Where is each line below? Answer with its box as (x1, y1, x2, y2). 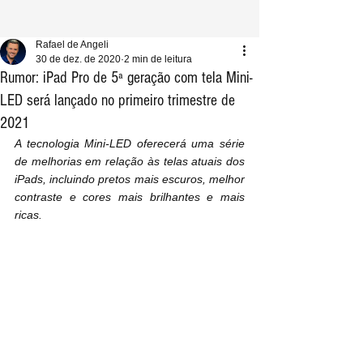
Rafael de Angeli (36, 39, 109, 50)
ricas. (15, 208, 42, 221)
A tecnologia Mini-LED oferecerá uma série (15, 137, 245, 150)
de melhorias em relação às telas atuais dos (15, 155, 245, 168)
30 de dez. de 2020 (36, 53, 121, 65)
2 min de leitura (124, 53, 192, 65)
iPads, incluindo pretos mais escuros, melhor (15, 173, 245, 186)
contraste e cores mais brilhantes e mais (15, 190, 245, 203)
